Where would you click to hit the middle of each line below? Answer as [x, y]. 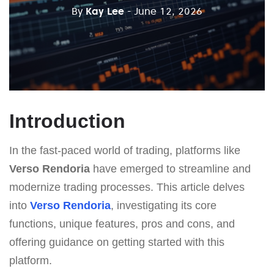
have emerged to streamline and [170, 168]
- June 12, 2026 [165, 11]
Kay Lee [105, 11]
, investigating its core [164, 205]
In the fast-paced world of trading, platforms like [125, 150]
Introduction [67, 121]
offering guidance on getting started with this [117, 242]
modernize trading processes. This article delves [127, 187]
